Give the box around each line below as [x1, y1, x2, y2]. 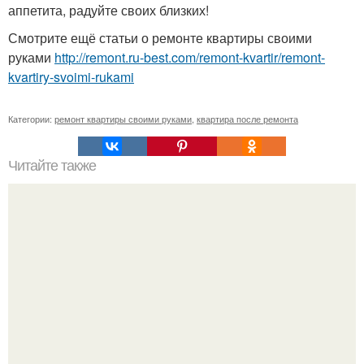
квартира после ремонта [197, 112, 298, 125]
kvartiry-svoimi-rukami [8, 67, 134, 86]
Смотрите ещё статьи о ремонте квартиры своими [8, 28, 312, 47]
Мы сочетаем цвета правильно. [88, 305, 276, 324]
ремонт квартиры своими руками [54, 112, 192, 125]
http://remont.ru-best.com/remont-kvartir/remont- [54, 48, 325, 67]
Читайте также [8, 158, 96, 174]
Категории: [8, 112, 54, 125]
